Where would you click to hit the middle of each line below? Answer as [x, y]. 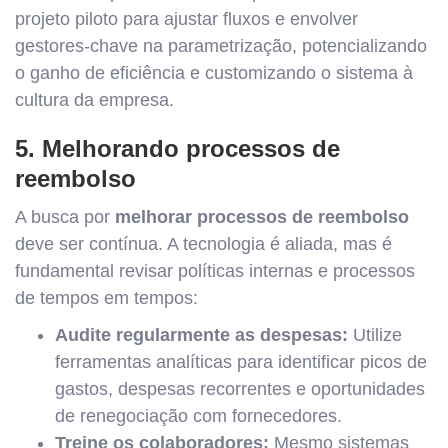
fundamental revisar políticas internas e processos [215, 271]
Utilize [375, 335]
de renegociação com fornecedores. [198, 416]
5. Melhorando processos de [177, 148]
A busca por [65, 217]
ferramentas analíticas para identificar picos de [241, 362]
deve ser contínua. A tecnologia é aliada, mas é [203, 244]
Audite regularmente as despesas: [201, 335]
